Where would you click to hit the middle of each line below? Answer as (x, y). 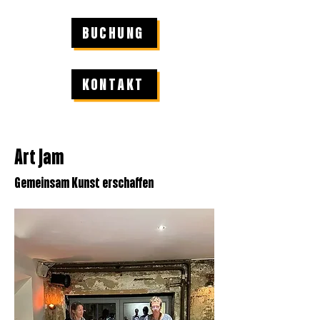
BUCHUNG (113, 33)
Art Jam (39, 158)
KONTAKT (113, 84)
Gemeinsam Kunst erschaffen (84, 184)
